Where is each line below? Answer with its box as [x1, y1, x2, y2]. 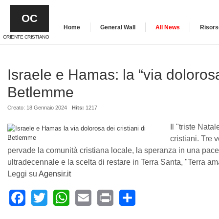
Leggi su [7, 170, 39, 178]
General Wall [100, 24, 135, 31]
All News [155, 24, 180, 31]
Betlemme [7, 84, 74, 100]
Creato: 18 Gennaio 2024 [7, 105, 67, 110]
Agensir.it [39, 170, 71, 178]
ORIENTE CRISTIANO [2, 34, 49, 40]
